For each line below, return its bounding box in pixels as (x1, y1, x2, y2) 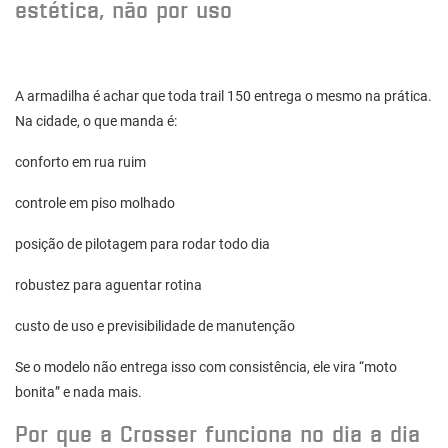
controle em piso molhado (15, 195, 175, 212)
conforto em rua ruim (15, 154, 146, 171)
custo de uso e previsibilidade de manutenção (15, 318, 295, 335)
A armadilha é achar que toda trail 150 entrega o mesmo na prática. (15, 88, 432, 105)
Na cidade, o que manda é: (15, 113, 177, 130)
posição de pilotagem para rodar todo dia (15, 236, 270, 253)
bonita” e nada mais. (15, 384, 142, 401)
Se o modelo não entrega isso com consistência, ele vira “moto (15, 359, 397, 376)
